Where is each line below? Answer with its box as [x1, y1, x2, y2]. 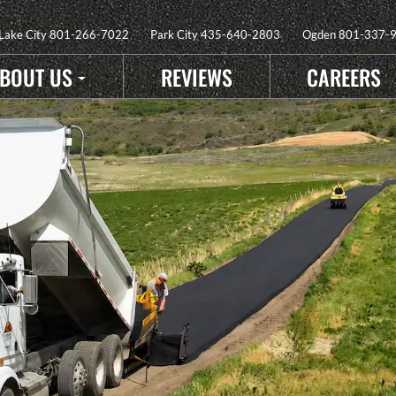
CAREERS [307, 60, 382, 93]
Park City [150, 27, 202, 42]
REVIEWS [160, 60, 232, 93]
